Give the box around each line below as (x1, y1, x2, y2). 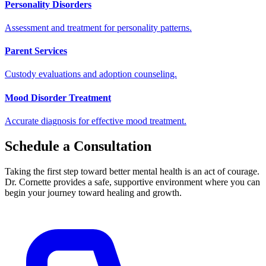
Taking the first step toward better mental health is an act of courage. (5, 166, 259, 176)
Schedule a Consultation (5, 138, 151, 154)
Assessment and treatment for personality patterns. (5, 22, 192, 33)
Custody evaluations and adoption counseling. (5, 69, 177, 80)
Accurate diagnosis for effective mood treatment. (5, 115, 186, 126)
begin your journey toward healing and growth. (5, 187, 182, 198)
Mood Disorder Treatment (5, 92, 111, 103)
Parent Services (5, 46, 67, 56)
